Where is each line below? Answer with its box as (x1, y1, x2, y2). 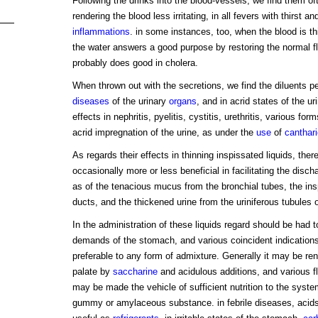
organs (168, 96, 197, 107)
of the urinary (109, 96, 169, 107)
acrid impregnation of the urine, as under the (72, 127, 256, 138)
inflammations (72, 26, 130, 38)
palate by (72, 266, 113, 278)
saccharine (112, 266, 158, 278)
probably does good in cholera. (72, 57, 198, 69)
